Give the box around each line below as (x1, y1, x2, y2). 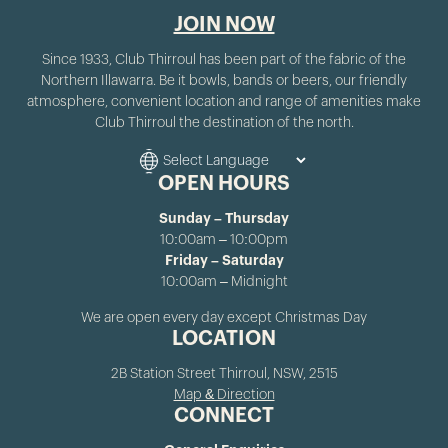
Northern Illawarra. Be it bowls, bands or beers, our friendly (41, 73, 407, 88)
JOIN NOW (173, 14, 275, 35)
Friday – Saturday (164, 253, 284, 268)
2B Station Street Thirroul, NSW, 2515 (110, 366, 338, 381)
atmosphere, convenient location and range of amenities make (27, 94, 421, 109)
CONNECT (174, 405, 274, 426)
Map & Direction (173, 387, 275, 402)
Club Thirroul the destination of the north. (94, 115, 354, 130)
